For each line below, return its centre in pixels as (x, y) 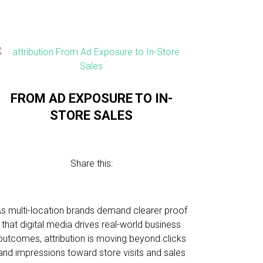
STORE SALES (92, 115)
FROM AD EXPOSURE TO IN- (91, 98)
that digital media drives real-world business (92, 225)
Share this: (91, 163)
